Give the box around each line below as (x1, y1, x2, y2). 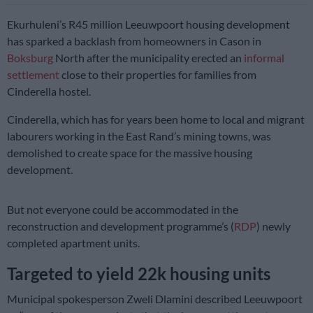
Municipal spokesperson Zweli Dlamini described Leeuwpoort (7, 292, 303, 306)
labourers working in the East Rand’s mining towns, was (7, 129, 271, 143)
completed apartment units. (7, 236, 140, 250)
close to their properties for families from (59, 68, 256, 82)
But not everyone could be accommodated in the (7, 203, 238, 217)
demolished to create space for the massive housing (7, 146, 252, 160)
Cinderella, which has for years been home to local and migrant (7, 112, 305, 126)
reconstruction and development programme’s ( (7, 219, 234, 233)
